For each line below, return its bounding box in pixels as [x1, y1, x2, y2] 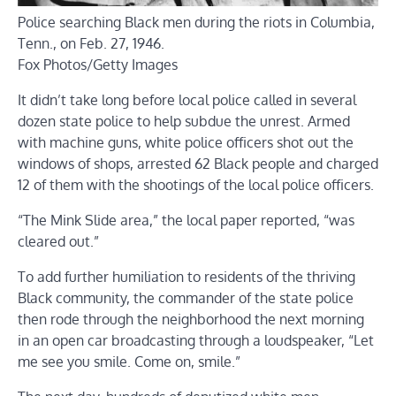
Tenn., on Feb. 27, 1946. [18, 34, 164, 53]
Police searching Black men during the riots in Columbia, [18, 13, 375, 32]
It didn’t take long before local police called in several [18, 91, 356, 110]
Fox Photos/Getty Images [18, 56, 178, 74]
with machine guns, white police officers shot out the [18, 133, 354, 152]
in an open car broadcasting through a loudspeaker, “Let [18, 331, 374, 350]
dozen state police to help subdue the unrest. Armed [18, 112, 350, 131]
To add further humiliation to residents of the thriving [18, 268, 355, 286]
